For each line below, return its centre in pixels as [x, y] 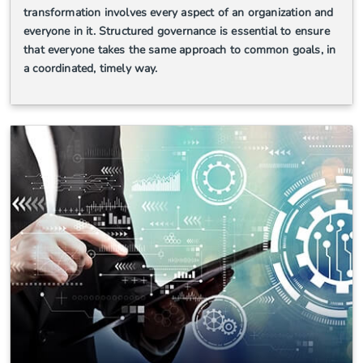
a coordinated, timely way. [91, 68]
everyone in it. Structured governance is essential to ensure [177, 31]
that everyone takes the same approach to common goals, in [180, 49]
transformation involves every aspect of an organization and [179, 12]
